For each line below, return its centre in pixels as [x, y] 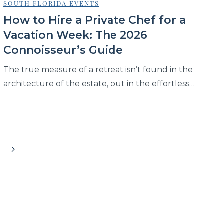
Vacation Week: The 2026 [75, 35]
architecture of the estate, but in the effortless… [99, 84]
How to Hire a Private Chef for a [94, 20]
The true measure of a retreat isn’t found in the [98, 70]
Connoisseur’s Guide [63, 50]
